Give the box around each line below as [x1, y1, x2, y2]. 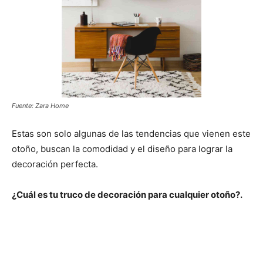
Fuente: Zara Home [12, 102, 69, 110]
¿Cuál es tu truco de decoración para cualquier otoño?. [12, 189, 242, 201]
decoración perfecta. [12, 159, 98, 170]
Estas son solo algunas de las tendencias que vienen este [12, 128, 251, 140]
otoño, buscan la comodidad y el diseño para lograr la [12, 143, 232, 155]
